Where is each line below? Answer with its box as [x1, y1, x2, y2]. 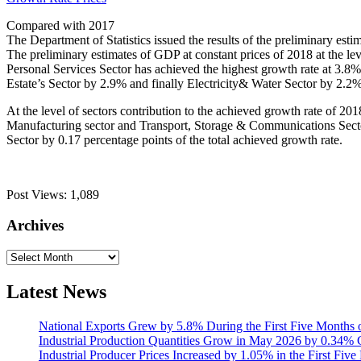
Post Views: [6, 187, 67, 201]
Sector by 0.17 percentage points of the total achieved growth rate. [6, 132, 342, 147]
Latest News [6, 280, 106, 302]
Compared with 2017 [6, 18, 114, 32]
